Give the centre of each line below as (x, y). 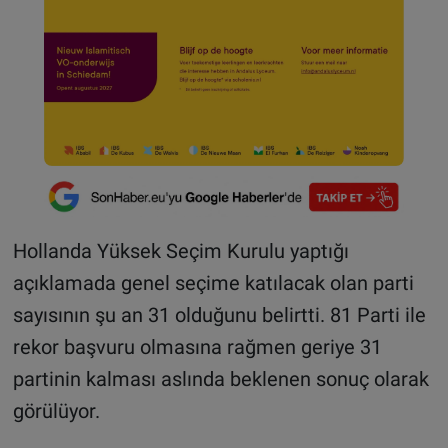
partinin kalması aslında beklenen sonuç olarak (220, 378)
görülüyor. (56, 410)
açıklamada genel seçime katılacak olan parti (213, 282)
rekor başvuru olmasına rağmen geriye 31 (197, 346)
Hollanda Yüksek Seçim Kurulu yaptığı (180, 250)
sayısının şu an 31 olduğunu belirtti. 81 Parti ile (219, 314)
